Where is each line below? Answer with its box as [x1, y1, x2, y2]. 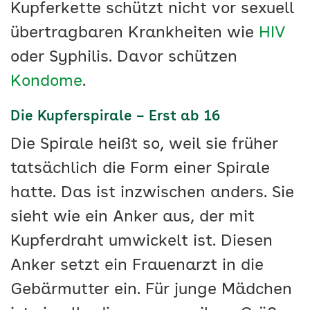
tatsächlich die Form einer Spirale [10, 161, 270, 178]
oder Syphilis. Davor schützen [10, 50, 237, 66]
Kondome [10, 74, 82, 91]
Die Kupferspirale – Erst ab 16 [10, 110, 220, 125]
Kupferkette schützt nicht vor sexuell [10, 1, 294, 18]
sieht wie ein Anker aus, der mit [10, 210, 255, 226]
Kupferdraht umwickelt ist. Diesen [10, 234, 273, 250]
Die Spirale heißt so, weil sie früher [10, 137, 278, 154]
